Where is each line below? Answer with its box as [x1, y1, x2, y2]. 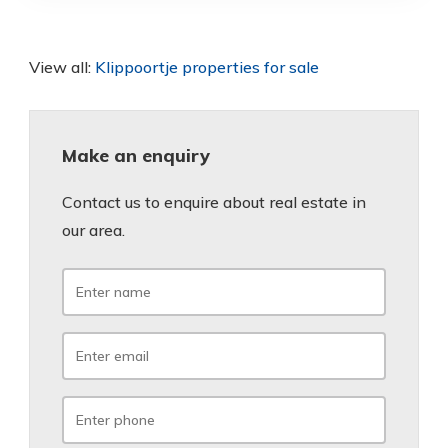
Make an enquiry [62, 144, 210, 168]
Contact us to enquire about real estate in [62, 192, 366, 213]
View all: [29, 57, 95, 78]
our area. [62, 220, 125, 241]
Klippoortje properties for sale [95, 57, 319, 78]
